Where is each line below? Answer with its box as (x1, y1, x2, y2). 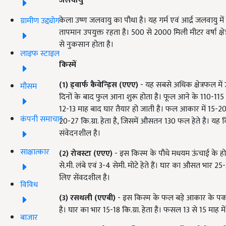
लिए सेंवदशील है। (59, 171, 110, 185)
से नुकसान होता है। (59, 38, 114, 51)
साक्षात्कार (20, 145, 49, 159)
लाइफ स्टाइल (20, 46, 60, 61)
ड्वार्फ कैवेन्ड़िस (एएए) (70, 78, 138, 92)
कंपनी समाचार (20, 112, 63, 126)
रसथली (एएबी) (70, 191, 116, 205)
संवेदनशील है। (59, 127, 100, 140)
